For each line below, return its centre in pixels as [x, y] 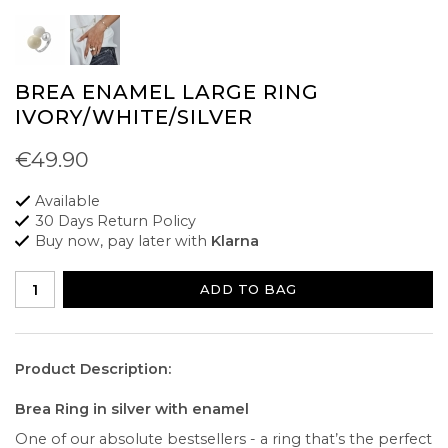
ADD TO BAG [248, 289]
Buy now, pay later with [123, 241]
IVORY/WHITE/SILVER [134, 117]
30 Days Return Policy [115, 221]
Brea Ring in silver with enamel [132, 409]
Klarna [235, 241]
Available [67, 201]
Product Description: [93, 369]
